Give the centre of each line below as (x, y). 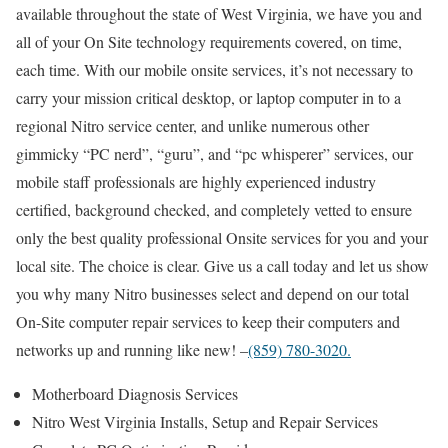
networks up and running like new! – (132, 349)
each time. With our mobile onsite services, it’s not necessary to (214, 69)
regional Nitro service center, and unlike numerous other (192, 125)
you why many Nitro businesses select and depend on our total (212, 293)
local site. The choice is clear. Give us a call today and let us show (222, 265)
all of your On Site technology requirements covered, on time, (209, 41)
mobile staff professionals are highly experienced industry (196, 181)
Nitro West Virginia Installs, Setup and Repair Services (205, 421)
